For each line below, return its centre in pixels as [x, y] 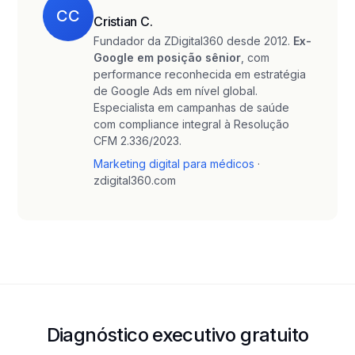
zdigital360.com [135, 180]
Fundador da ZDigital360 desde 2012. [193, 41]
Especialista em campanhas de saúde [191, 107]
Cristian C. [123, 21]
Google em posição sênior [167, 57]
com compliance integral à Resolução [191, 124]
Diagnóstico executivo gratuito [177, 335]
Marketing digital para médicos [174, 164]
